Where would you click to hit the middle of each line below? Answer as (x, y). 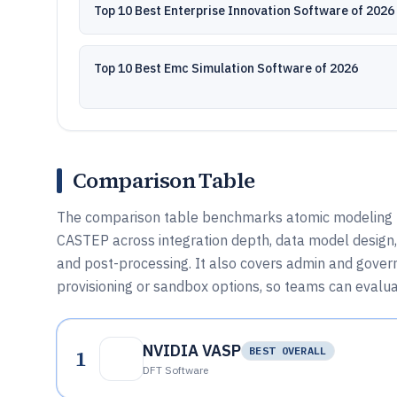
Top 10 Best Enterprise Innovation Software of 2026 (244, 11)
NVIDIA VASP (192, 350)
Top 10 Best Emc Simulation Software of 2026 (226, 68)
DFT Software (175, 370)
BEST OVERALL (288, 350)
